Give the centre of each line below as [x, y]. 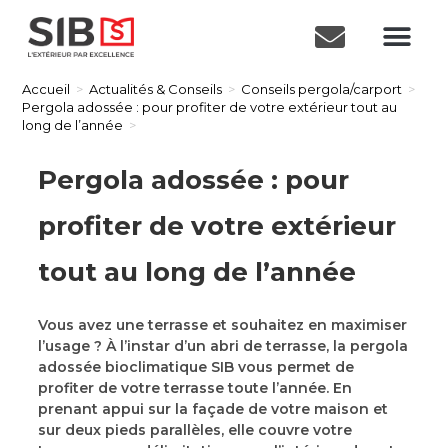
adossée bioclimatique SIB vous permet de [195, 366]
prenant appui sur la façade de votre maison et [212, 408]
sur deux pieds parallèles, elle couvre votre [194, 429]
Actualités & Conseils [156, 89]
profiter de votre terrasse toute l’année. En [194, 387]
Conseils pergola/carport [322, 89]
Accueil [46, 89]
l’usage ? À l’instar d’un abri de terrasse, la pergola [222, 345]
